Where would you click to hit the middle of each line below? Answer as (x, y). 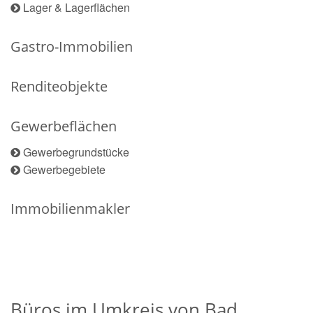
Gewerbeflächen (64, 126)
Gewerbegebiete (64, 169)
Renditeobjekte (59, 86)
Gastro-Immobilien (72, 46)
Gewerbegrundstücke (76, 152)
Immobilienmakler (70, 209)
